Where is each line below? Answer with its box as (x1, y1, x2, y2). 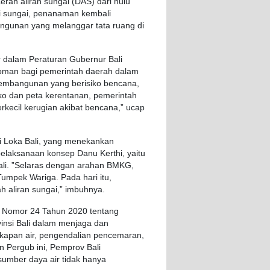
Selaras (14, 161, 43, 171)
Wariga (30, 173, 56, 183)
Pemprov (50, 243, 84, 253)
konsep (47, 149, 75, 159)
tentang (90, 207, 119, 216)
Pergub (7, 243, 34, 253)
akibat (60, 103, 83, 113)
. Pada (56, 173, 83, 183)
